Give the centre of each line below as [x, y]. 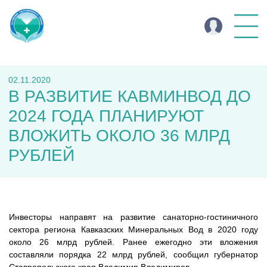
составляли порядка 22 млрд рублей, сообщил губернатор [133, 254]
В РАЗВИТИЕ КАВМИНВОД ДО [130, 96]
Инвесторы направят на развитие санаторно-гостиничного [133, 217]
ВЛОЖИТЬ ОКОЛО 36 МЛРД [119, 136]
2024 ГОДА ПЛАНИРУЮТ [106, 116]
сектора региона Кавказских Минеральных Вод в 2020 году [133, 229]
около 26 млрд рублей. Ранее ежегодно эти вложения [133, 242]
